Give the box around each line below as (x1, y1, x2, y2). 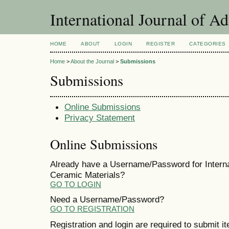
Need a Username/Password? (50, 194, 164, 205)
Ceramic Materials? (50, 170, 125, 180)
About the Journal (71, 58, 114, 65)
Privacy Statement (64, 112, 135, 123)
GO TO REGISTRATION (50, 205, 134, 214)
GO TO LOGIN (50, 180, 101, 189)
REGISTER (146, 41, 175, 47)
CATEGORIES (189, 41, 226, 47)
